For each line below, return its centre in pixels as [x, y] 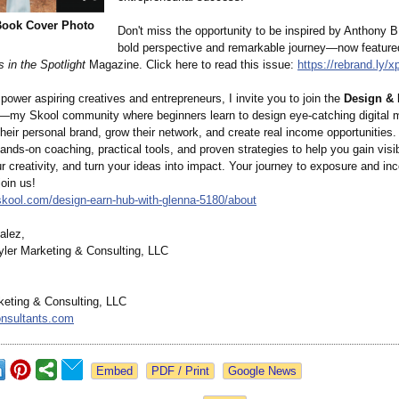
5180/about [228, 200]
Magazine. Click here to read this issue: [191, 65]
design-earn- [84, 200]
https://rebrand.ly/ [343, 65]
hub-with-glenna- [158, 200]
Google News [262, 371]
